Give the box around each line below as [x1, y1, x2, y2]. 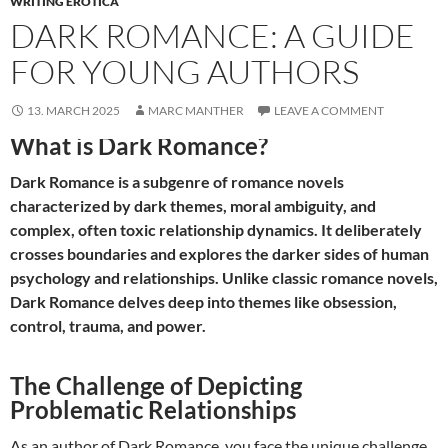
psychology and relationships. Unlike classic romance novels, [10, 268, 438, 288]
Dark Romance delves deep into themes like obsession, [10, 292, 397, 312]
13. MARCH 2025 [27, 103, 120, 119]
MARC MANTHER [148, 103, 244, 119]
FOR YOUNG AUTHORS [10, 51, 359, 93]
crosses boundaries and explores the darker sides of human [10, 244, 429, 264]
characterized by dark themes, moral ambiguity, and [10, 196, 376, 216]
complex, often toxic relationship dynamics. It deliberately [10, 220, 422, 240]
